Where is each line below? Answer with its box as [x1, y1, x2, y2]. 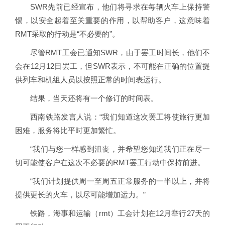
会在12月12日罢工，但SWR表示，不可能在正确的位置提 [15, 62, 210, 70]
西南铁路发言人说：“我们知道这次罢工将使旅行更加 [30, 113, 210, 121]
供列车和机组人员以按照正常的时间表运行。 [15, 75, 166, 84]
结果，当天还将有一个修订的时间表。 [30, 94, 158, 102]
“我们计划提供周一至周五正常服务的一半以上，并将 [30, 177, 210, 185]
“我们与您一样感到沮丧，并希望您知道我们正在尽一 [30, 145, 210, 153]
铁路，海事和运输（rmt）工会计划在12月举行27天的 [30, 209, 210, 217]
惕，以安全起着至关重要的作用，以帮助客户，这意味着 [15, 16, 210, 25]
